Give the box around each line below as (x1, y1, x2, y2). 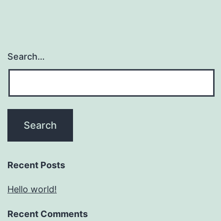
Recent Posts (7, 160, 65, 171)
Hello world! (7, 184, 57, 195)
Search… (7, 51, 45, 62)
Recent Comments (7, 209, 88, 220)
